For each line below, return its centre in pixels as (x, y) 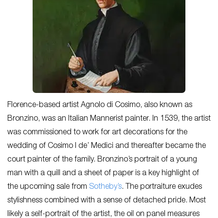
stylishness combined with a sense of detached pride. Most (107, 201)
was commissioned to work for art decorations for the (97, 133)
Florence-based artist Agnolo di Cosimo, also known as (100, 106)
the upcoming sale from (48, 188)
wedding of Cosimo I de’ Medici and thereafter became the (107, 147)
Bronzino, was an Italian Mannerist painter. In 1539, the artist (109, 119)
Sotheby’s (105, 188)
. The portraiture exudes (162, 188)
